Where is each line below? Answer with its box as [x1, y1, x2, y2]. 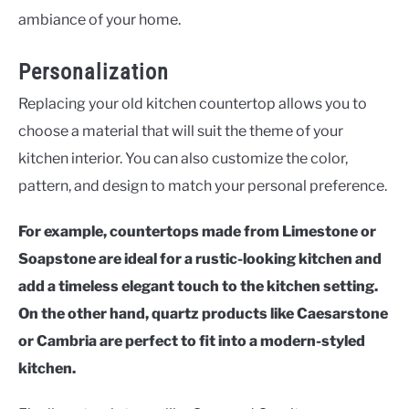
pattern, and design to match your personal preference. [18, 177, 387, 195]
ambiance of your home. [18, 11, 181, 29]
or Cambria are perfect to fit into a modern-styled [18, 332, 365, 351]
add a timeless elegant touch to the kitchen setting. [18, 278, 378, 296]
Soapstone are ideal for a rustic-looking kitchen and [18, 250, 382, 268]
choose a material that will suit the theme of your [18, 122, 343, 141]
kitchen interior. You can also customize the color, [18, 150, 348, 168]
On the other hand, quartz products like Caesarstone [18, 305, 388, 323]
